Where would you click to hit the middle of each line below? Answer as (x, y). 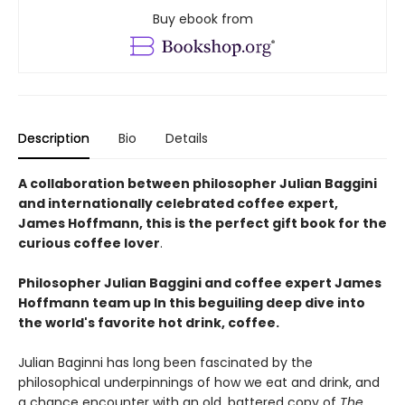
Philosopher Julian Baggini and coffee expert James (200, 283)
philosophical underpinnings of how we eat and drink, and (199, 382)
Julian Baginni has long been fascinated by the (165, 362)
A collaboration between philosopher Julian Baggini (198, 183)
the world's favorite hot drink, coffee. (149, 322)
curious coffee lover (89, 243)
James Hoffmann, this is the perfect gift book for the (202, 223)
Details (187, 138)
